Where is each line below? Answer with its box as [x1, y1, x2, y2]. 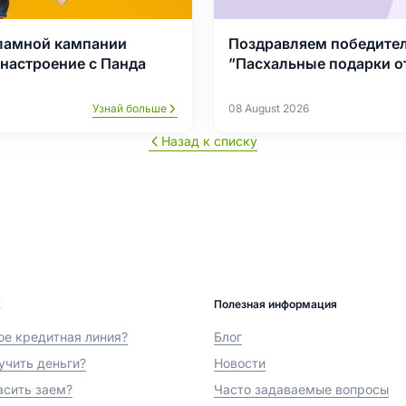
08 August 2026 [228, 101, 309, 115]
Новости [214, 354, 266, 371]
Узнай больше [92, 101, 167, 115]
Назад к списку [161, 132, 257, 149]
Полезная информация [214, 296, 337, 311]
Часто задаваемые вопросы [214, 381, 389, 397]
